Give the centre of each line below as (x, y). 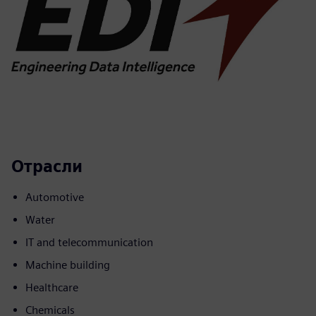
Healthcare (52, 288)
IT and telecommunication (89, 243)
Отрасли (47, 166)
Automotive (55, 197)
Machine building (68, 265)
